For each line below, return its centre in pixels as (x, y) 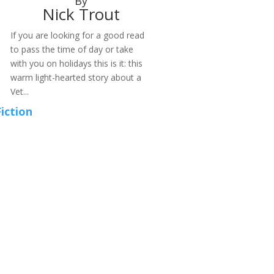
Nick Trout (81, 14)
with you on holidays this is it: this (76, 63)
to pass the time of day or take (72, 49)
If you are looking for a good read (77, 35)
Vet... (19, 91)
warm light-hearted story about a (76, 77)
